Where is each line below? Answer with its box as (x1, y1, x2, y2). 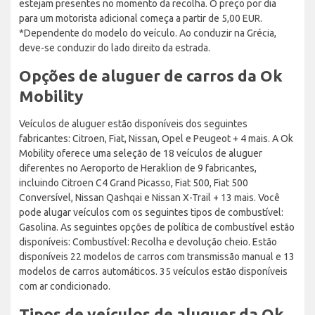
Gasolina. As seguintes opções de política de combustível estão (19, 221, 295, 233)
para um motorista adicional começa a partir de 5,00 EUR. (19, 12, 262, 24)
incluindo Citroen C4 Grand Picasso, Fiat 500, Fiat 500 (19, 176, 248, 188)
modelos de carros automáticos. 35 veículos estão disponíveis (19, 265, 288, 277)
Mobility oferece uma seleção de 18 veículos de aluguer (19, 147, 262, 159)
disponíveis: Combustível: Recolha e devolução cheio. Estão (19, 236, 277, 247)
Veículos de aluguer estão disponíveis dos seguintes (19, 117, 247, 129)
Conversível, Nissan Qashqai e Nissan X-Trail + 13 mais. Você (19, 191, 280, 203)
